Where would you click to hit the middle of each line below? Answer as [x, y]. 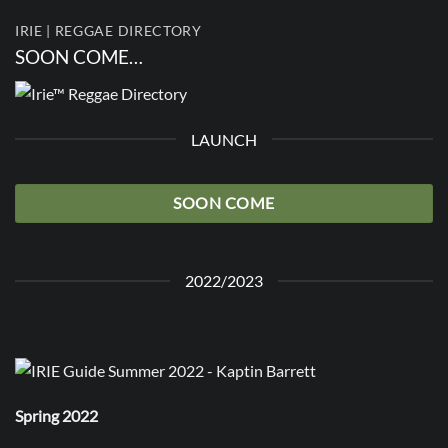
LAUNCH [224, 139]
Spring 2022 [56, 416]
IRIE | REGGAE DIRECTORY [108, 31]
